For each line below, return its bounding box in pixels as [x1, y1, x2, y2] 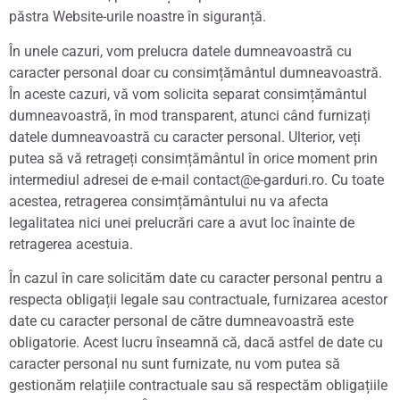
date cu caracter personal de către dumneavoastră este [9, 312, 354, 330]
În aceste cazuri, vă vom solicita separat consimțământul [9, 85, 367, 103]
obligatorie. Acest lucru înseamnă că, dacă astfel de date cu [9, 334, 383, 352]
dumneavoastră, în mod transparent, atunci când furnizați [9, 106, 371, 124]
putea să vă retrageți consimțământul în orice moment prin [9, 149, 378, 167]
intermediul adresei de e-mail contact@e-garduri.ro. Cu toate [9, 171, 384, 188]
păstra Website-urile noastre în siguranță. [9, 8, 266, 26]
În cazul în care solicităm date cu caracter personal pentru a [9, 270, 383, 287]
